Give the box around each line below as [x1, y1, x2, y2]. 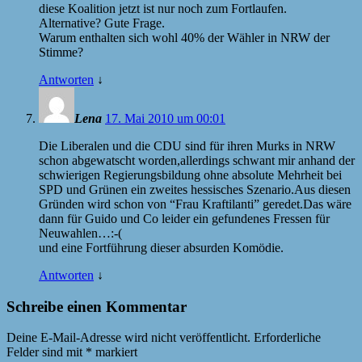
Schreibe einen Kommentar [6, 297, 187, 315]
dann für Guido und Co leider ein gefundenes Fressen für [39, 211, 330, 225]
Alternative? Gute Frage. [39, 15, 165, 30]
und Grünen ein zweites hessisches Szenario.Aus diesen [63, 182, 351, 196]
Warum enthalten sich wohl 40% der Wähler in [39, 30, 280, 44]
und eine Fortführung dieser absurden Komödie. [39, 240, 284, 255]
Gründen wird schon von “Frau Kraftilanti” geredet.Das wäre [39, 196, 351, 211]
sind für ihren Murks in [182, 138, 305, 153]
